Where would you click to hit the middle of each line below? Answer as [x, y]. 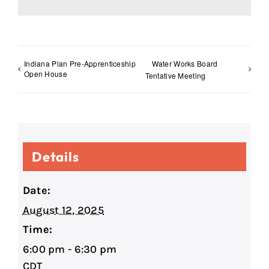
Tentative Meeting [175, 76]
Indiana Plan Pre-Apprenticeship [80, 63]
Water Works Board [185, 63]
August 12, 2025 [63, 210]
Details [55, 157]
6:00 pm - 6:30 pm [70, 249]
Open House [46, 73]
